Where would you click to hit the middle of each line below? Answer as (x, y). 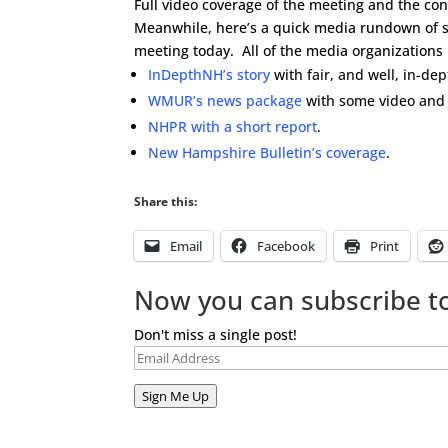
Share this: (166, 201)
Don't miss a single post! (216, 334)
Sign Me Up (176, 396)
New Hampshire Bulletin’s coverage (267, 152)
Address (161, 379)
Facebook (286, 246)
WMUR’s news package (225, 100)
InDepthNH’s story (209, 74)
